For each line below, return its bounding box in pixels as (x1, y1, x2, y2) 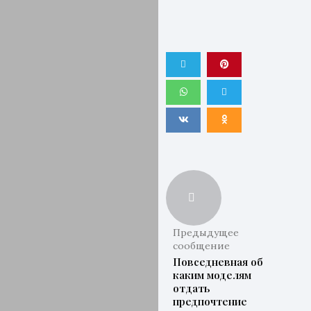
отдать (173, 281, 211, 295)
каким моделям (173, 268, 252, 282)
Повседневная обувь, (173, 255, 285, 269)
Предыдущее (173, 226, 239, 239)
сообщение (173, 239, 230, 252)
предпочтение (173, 294, 248, 308)
